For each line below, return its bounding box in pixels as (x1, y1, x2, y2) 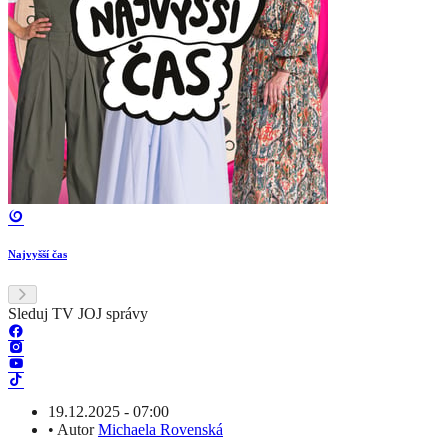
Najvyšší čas (8, 248, 67, 261)
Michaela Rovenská (98, 421, 223, 439)
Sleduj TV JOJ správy (8, 305, 148, 323)
